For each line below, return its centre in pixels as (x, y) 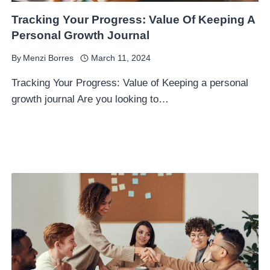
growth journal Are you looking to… (90, 99)
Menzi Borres (49, 58)
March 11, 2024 (121, 58)
